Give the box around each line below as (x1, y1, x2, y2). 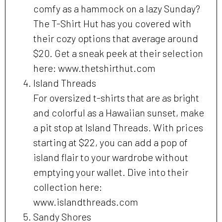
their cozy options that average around (33, 32, 198, 45)
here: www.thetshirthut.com (33, 62, 156, 74)
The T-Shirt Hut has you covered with (33, 17, 191, 30)
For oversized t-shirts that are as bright (33, 92, 199, 104)
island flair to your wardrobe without (33, 151, 188, 164)
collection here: (33, 181, 102, 193)
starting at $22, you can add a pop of (33, 136, 188, 149)
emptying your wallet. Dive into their (33, 166, 188, 178)
